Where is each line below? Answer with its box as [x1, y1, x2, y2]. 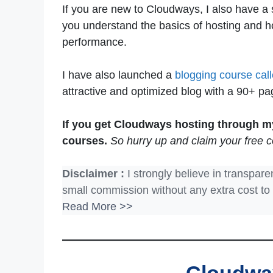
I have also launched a [62, 69, 175, 82]
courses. [62, 135, 110, 147]
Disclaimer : [62, 168, 124, 180]
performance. [62, 36, 127, 49]
